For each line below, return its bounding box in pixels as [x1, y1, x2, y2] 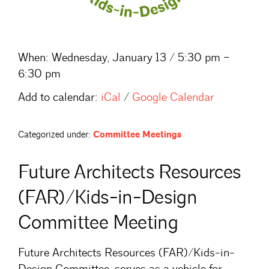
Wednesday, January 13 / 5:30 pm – [49, 50, 229, 65]
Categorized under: [18, 128, 91, 141]
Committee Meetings [93, 128, 181, 141]
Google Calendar [132, 89, 214, 104]
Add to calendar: [18, 89, 98, 104]
